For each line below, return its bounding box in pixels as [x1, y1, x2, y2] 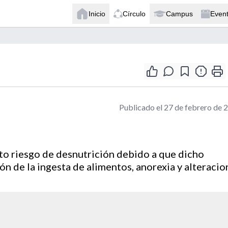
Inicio [89, 9, 105, 18]
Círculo [123, 9, 146, 18]
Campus [166, 9, 193, 18]
